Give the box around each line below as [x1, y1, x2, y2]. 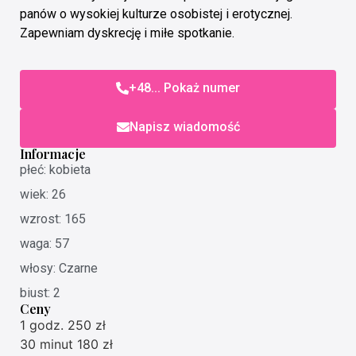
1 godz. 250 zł [20, 317, 106, 334]
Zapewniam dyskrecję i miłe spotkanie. [20, 25, 234, 41]
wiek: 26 [20, 187, 66, 203]
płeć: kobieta [20, 162, 91, 178]
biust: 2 [20, 285, 60, 301]
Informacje [20, 145, 86, 163]
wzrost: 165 [20, 211, 86, 227]
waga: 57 [20, 236, 69, 252]
